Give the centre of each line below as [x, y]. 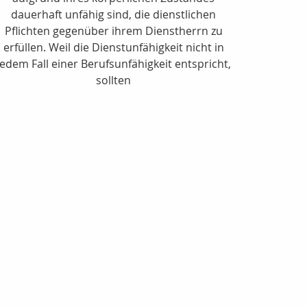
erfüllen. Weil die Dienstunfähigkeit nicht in [113, 47]
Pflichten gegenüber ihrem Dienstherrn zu [113, 30]
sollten [114, 80]
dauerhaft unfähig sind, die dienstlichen [114, 14]
